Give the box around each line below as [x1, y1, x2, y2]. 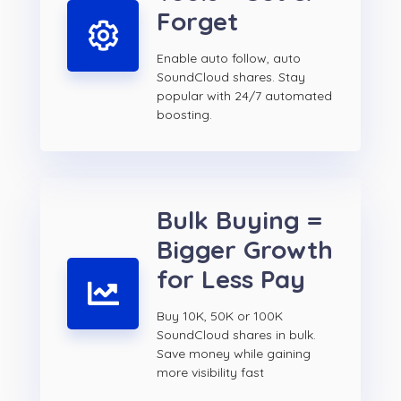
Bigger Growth [157, 234, 333, 266]
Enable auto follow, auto [157, 50, 301, 67]
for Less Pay [157, 263, 305, 295]
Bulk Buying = [157, 204, 322, 236]
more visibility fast [157, 364, 264, 381]
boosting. [157, 107, 212, 124]
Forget [157, 5, 238, 38]
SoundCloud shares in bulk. [157, 327, 316, 344]
